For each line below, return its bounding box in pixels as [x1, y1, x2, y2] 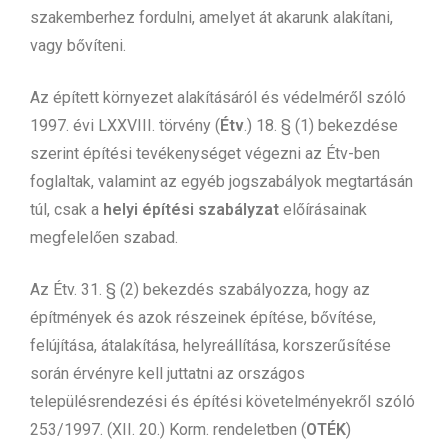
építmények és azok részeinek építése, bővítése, [30, 307, 376, 327]
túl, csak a [30, 199, 103, 219]
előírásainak [279, 199, 367, 219]
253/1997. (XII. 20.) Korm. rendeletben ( [30, 419, 306, 439]
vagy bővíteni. [30, 35, 126, 55]
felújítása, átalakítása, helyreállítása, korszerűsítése [30, 335, 391, 355]
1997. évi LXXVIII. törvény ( [30, 115, 220, 135]
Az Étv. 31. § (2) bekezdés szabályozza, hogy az [30, 279, 370, 299]
